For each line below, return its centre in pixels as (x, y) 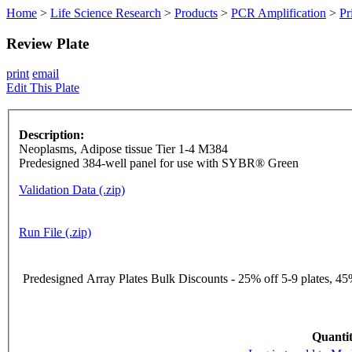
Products (196, 13)
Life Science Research (106, 13)
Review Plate (48, 43)
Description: (51, 135)
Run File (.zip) (55, 233)
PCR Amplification (279, 13)
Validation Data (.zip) (72, 190)
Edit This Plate (43, 88)
